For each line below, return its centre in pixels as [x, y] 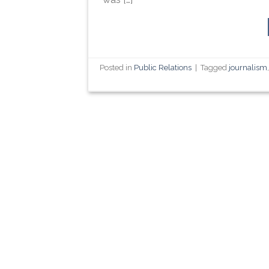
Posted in [117, 68]
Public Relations [163, 68]
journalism [248, 68]
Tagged [215, 68]
